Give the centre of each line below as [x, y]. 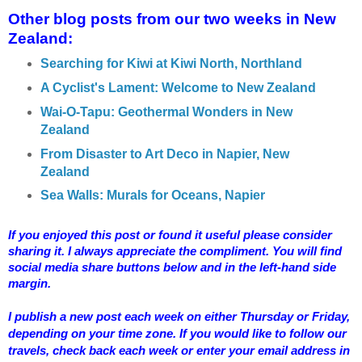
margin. [29, 284]
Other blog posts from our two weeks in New [172, 19]
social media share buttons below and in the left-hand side [172, 267]
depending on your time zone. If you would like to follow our [177, 334]
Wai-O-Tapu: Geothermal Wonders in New [166, 112]
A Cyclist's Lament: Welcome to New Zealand [178, 87]
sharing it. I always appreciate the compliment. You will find [175, 251]
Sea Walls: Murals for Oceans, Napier [152, 196]
